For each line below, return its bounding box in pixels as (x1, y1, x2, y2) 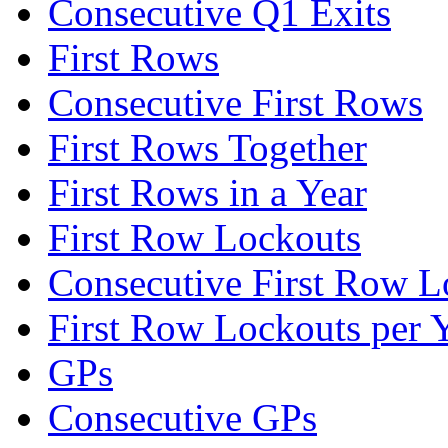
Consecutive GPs (48, 395, 317, 439)
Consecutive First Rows (48, 80, 423, 124)
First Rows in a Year (48, 170, 367, 214)
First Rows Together (48, 125, 367, 169)
